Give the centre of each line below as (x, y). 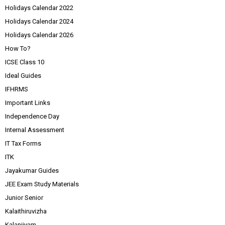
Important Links (28, 103)
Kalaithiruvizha (26, 211)
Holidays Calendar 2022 (39, 8)
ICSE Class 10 (25, 62)
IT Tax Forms (23, 143)
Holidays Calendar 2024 (39, 21)
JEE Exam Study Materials (42, 184)
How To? (18, 48)
